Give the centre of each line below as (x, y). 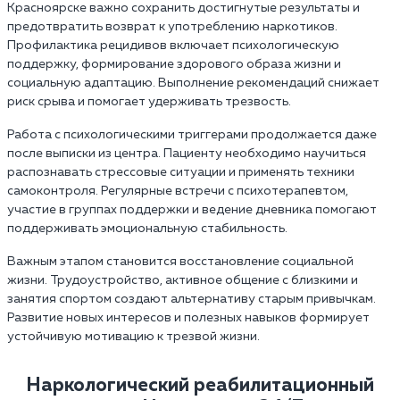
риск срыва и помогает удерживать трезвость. (149, 102)
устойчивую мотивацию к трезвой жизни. (133, 337)
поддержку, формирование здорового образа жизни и (174, 65)
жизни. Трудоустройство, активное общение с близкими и (183, 281)
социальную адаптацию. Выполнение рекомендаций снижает (193, 83)
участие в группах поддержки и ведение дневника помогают (192, 210)
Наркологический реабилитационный (200, 386)
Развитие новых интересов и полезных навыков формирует (188, 318)
